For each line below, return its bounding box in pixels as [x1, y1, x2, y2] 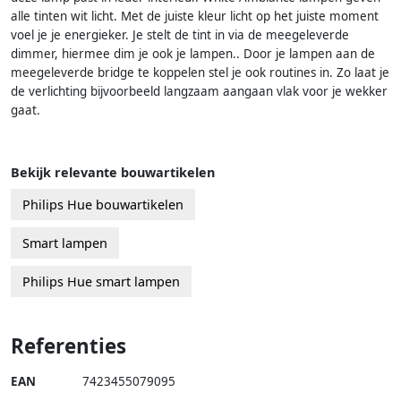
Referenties [11, 331, 126, 360]
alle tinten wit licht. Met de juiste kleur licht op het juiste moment [11, 7, 379, 24]
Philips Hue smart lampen [22, 272, 180, 290]
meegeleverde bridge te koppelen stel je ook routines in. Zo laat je [11, 64, 389, 81]
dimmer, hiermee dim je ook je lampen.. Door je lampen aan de [11, 45, 375, 62]
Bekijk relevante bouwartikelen [11, 163, 215, 181]
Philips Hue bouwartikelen [22, 195, 183, 213]
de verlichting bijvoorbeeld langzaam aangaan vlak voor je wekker [11, 82, 388, 99]
